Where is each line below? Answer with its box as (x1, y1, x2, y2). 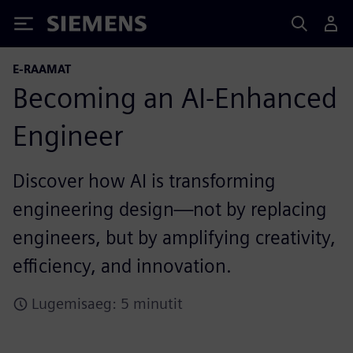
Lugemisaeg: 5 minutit (32, 295, 183, 313)
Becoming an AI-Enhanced (13, 80, 337, 115)
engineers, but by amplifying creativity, (13, 226, 336, 249)
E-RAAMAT (13, 62, 71, 76)
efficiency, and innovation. (13, 255, 232, 277)
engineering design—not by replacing (13, 198, 327, 221)
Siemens (47, 18, 99, 35)
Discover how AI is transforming (13, 169, 276, 192)
